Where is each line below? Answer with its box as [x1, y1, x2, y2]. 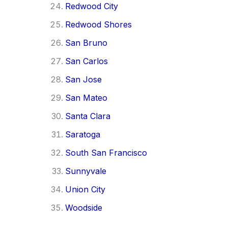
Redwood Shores [65, 19, 132, 30]
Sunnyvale [65, 165, 106, 176]
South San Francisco [65, 147, 147, 158]
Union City [65, 184, 105, 194]
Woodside [65, 202, 102, 213]
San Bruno [65, 37, 107, 48]
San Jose [65, 74, 102, 84]
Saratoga [65, 129, 100, 139]
